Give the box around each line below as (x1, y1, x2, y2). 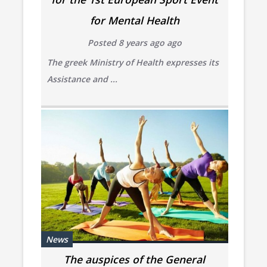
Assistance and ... (46, 73, 117, 85)
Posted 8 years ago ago (87, 36, 182, 48)
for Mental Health (89, 13, 179, 27)
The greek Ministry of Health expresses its (46, 56, 219, 68)
